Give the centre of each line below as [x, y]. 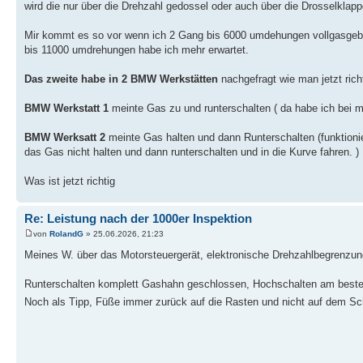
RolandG [66, 234]
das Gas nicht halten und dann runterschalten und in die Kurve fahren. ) [192, 152]
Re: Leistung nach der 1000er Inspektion [138, 218]
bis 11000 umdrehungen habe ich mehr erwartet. [137, 49]
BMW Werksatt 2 [65, 137]
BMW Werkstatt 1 [66, 108]
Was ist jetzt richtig [70, 181]
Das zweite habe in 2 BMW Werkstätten [121, 79]
